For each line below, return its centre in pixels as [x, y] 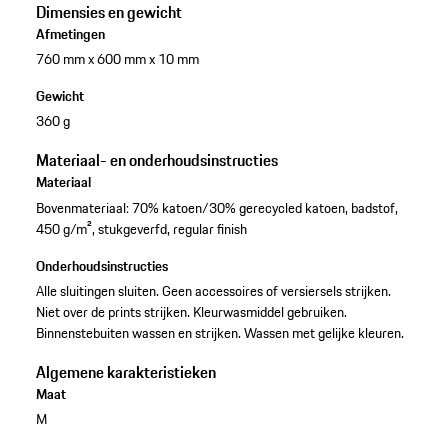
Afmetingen [70, 34]
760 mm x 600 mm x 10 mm [117, 59]
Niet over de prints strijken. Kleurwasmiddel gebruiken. [191, 311]
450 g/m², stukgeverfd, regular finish [141, 228]
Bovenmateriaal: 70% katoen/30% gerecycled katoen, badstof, [216, 207]
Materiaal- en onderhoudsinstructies [156, 160]
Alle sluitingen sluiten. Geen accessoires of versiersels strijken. [213, 290]
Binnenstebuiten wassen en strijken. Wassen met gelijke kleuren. [219, 332]
